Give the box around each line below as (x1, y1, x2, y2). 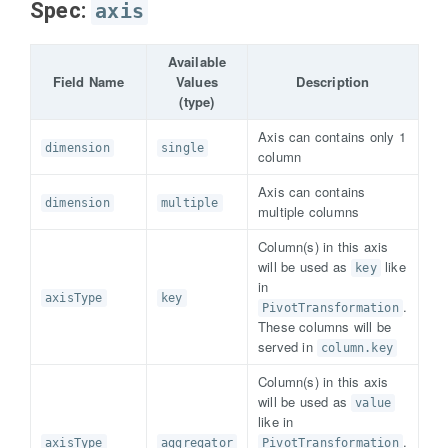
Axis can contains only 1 (258, 127, 406, 146)
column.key (321, 341, 394, 355)
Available (167, 52, 227, 71)
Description (296, 72, 370, 91)
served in (258, 337, 318, 356)
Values (175, 72, 219, 91)
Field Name (52, 72, 125, 91)
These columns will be (258, 317, 392, 336)
